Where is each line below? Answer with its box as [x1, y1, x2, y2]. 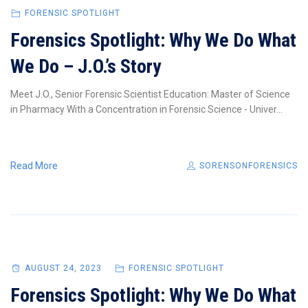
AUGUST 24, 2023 [24, 263, 102, 273]
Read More [10, 159, 58, 171]
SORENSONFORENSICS [197, 160, 298, 170]
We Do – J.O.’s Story [10, 54, 161, 78]
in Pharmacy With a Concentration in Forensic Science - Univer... [10, 103, 283, 115]
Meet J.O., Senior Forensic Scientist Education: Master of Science [10, 88, 290, 100]
